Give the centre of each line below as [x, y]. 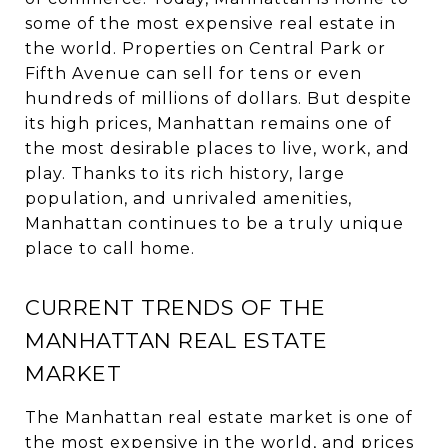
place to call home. [110, 248]
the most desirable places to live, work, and [217, 148]
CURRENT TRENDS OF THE [175, 307]
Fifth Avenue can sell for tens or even [193, 73]
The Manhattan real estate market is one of [219, 417]
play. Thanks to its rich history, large [185, 173]
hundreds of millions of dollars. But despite [218, 98]
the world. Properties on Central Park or [205, 48]
